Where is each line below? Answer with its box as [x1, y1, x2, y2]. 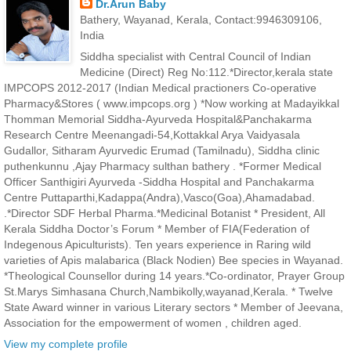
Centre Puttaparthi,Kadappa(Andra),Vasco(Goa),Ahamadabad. [4, 190, 315, 204]
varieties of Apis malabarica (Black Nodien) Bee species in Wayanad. [4, 253, 343, 266]
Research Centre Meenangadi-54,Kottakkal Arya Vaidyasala [4, 128, 300, 141]
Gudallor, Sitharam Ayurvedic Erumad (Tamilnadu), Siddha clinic [4, 143, 320, 157]
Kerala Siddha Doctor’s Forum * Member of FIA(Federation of [4, 222, 309, 235]
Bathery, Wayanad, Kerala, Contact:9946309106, [79, 13, 322, 26]
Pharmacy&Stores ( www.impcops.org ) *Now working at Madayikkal [4, 96, 339, 110]
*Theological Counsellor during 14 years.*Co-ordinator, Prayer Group [4, 269, 345, 282]
